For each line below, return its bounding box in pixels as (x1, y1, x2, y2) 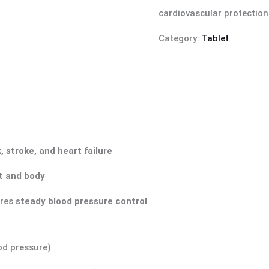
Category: (159, 32, 202, 44)
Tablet (202, 32, 229, 44)
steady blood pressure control (16, 196, 148, 207)
